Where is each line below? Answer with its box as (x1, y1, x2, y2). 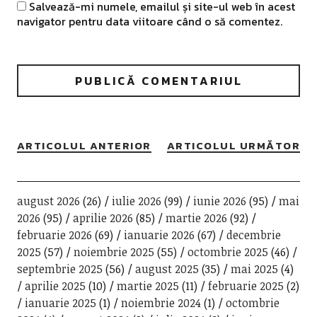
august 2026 (16, 193, 80, 209)
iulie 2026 (111, 193, 161, 209)
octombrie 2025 (187, 244, 268, 260)
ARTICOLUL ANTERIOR (16, 137, 151, 154)
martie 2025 (116, 278, 179, 294)
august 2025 (134, 261, 199, 277)
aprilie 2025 (24, 278, 86, 294)
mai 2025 (230, 261, 278, 277)
